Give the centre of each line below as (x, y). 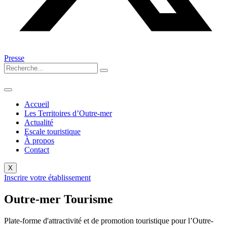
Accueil (37, 104)
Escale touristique (52, 131)
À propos (39, 140)
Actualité (39, 122)
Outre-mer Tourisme (59, 199)
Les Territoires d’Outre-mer (68, 113)
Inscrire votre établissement (47, 177)
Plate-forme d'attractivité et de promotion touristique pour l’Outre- (109, 220)
